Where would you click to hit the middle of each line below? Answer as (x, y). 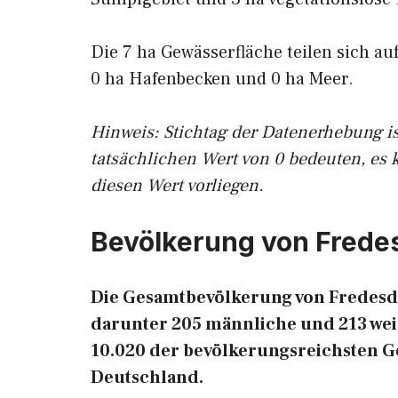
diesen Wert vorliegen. (177, 186)
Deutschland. (147, 378)
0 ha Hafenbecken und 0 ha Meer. (222, 79)
